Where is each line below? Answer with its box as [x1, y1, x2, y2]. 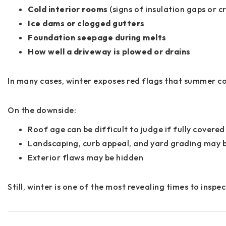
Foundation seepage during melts [28, 32, 166, 43]
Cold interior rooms [28, 4, 108, 15]
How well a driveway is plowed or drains [28, 46, 191, 57]
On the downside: [8, 105, 76, 116]
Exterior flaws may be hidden [28, 152, 143, 163]
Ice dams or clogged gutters [28, 18, 145, 29]
